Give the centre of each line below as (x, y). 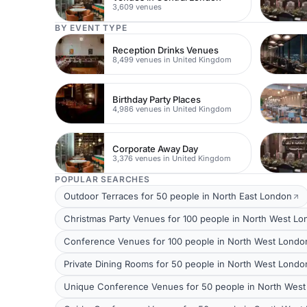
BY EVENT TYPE (91, 28)
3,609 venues (137, 7)
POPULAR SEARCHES (102, 179)
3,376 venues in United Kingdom (172, 158)
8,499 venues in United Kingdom (172, 59)
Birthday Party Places (157, 99)
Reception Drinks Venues (166, 50)
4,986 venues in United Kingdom (172, 109)
